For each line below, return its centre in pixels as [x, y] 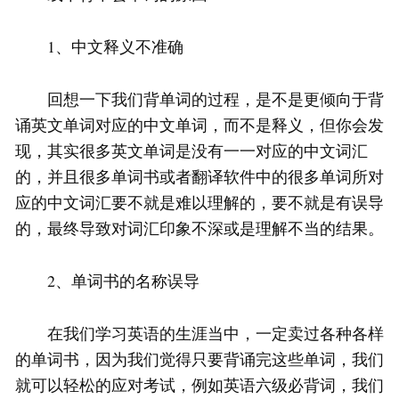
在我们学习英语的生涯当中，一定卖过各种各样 [199, 334]
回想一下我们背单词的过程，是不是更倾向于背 [199, 99]
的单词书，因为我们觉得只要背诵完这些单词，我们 [199, 359]
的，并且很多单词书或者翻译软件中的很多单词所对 [199, 177]
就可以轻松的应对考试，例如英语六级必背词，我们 [199, 385]
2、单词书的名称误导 [107, 281]
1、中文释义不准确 [99, 47]
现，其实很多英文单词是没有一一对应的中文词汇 [191, 151]
